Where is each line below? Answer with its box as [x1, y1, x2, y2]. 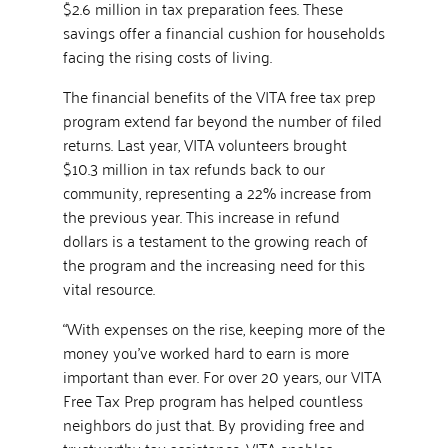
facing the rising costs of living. [62, 41, 272, 70]
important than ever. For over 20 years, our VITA [62, 361, 381, 390]
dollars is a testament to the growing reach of [62, 225, 368, 254]
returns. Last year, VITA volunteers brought [62, 129, 347, 158]
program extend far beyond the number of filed [62, 105, 382, 134]
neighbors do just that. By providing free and [62, 409, 365, 438]
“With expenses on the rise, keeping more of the [62, 313, 385, 342]
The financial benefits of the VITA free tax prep [62, 81, 376, 110]
